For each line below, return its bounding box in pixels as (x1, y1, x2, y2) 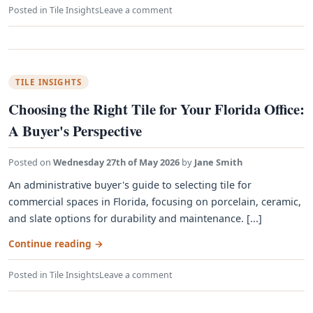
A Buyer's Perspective (8, 120, 142, 141)
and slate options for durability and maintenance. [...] (8, 212, 262, 225)
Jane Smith (194, 156, 242, 168)
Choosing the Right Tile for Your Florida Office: (8, 99, 305, 119)
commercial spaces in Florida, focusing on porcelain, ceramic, (8, 195, 301, 208)
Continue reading (8, 237, 94, 250)
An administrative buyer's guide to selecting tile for (8, 178, 252, 191)
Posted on (8, 156, 53, 168)
